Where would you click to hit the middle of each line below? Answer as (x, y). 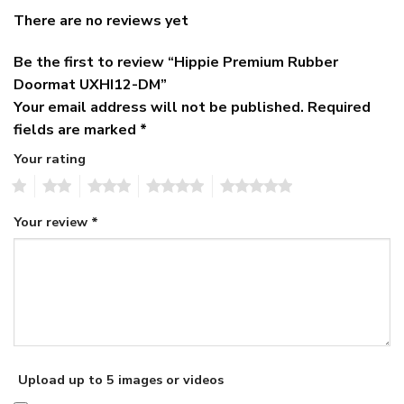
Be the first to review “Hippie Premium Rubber (176, 63)
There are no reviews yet (101, 21)
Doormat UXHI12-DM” (92, 85)
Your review (52, 221)
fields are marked (77, 130)
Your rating (50, 159)
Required (339, 108)
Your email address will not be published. (159, 108)
